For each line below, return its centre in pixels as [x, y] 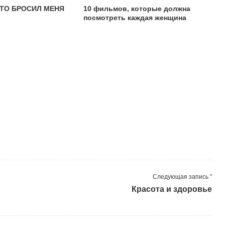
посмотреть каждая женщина [135, 18]
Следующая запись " [182, 177]
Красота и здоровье [172, 189]
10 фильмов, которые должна [137, 9]
